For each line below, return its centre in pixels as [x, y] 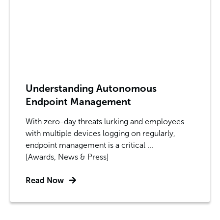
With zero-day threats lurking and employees [105, 121]
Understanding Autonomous [91, 88]
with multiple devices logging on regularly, [100, 133]
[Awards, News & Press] [67, 157]
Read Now [45, 180]
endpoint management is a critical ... [89, 145]
